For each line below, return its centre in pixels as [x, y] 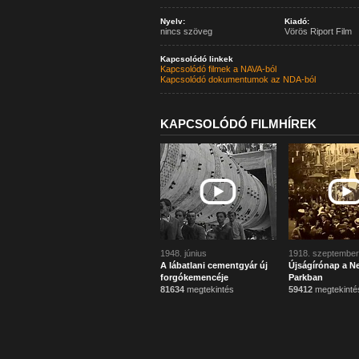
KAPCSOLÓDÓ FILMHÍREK [238, 124]
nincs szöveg [186, 31]
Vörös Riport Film [318, 31]
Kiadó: [296, 21]
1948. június [183, 253]
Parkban [305, 277]
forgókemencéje [194, 277]
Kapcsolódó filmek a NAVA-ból [218, 69]
